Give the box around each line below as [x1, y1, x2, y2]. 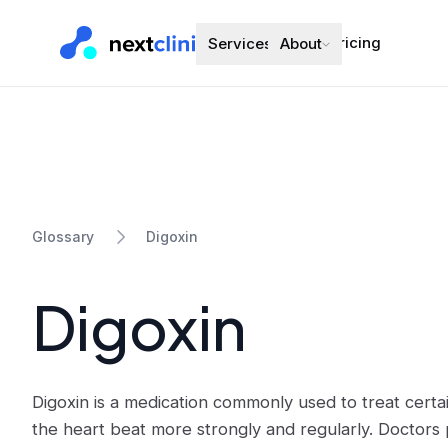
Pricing [330, 33, 381, 52]
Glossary [32, 228, 94, 245]
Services [208, 34, 272, 53]
